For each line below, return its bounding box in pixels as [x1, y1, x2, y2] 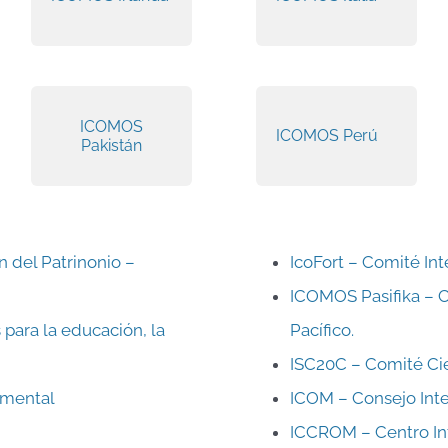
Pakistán [81, 135, 143, 155]
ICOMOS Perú [275, 126, 378, 146]
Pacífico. [289, 319, 358, 340]
